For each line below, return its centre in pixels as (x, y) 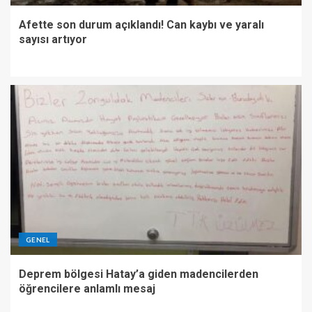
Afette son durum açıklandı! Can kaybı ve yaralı (141, 25)
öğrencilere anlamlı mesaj (87, 289)
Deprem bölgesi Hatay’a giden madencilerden (139, 274)
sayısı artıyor (53, 40)
